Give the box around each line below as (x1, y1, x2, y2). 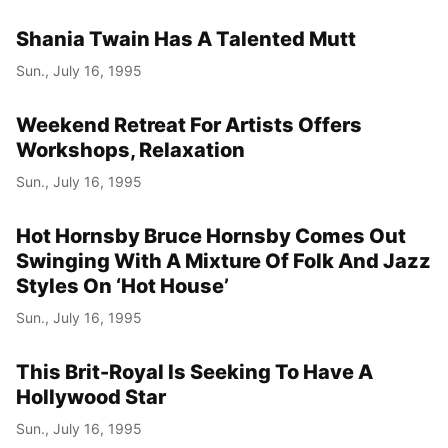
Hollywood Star (16, 384, 166, 409)
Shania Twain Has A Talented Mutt (16, 26, 356, 51)
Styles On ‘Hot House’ (16, 273, 229, 298)
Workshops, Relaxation (16, 137, 245, 162)
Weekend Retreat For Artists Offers (16, 112, 362, 137)
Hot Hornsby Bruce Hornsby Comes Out (16, 223, 406, 248)
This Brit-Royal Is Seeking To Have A (16, 359, 373, 384)
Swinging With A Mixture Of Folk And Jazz (16, 248, 431, 273)
